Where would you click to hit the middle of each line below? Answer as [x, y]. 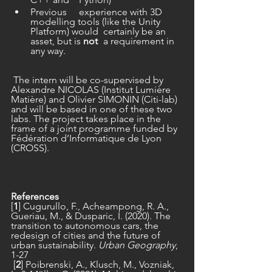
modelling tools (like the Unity [97, 22]
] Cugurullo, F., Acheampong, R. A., [95, 206]
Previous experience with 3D [50, 12]
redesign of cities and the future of [87, 236]
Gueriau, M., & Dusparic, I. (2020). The [92, 216]
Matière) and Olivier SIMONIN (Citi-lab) [95, 100]
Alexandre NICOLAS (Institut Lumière [92, 90]
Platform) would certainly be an [66, 32]
